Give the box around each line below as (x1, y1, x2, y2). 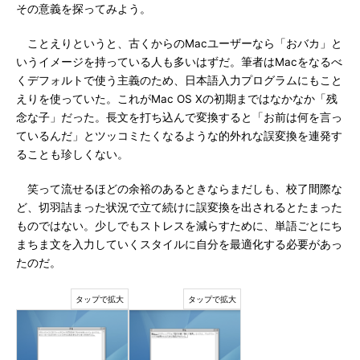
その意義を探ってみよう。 (16, 2, 151, 15)
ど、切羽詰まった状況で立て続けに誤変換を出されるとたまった (16, 201, 342, 214)
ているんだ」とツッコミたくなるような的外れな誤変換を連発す (16, 129, 342, 142)
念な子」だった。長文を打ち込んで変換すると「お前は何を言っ (16, 111, 342, 124)
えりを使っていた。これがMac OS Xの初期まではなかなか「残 (16, 92, 337, 105)
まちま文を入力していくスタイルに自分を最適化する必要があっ (16, 238, 342, 251)
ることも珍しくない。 (16, 148, 129, 161)
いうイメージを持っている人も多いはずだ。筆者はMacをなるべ (16, 55, 342, 68)
